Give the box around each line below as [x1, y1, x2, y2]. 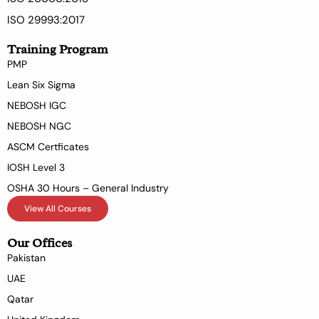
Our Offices [7, 235, 73, 251]
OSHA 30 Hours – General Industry [7, 182, 169, 194]
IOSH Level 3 [7, 161, 65, 174]
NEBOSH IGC [7, 99, 66, 112]
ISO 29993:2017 [7, 13, 85, 27]
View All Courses [24, 203, 91, 214]
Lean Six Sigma [7, 78, 75, 91]
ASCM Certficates [7, 140, 89, 153]
